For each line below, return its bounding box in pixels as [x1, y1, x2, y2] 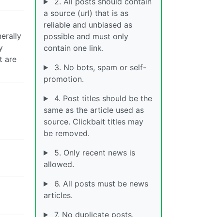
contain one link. [44, 43, 104, 53]
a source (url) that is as [44, 8, 128, 18]
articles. [44, 190, 73, 200]
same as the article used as [44, 105, 144, 115]
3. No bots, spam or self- [51, 62, 146, 72]
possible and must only [44, 31, 128, 41]
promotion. [44, 74, 84, 84]
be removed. [44, 128, 90, 138]
